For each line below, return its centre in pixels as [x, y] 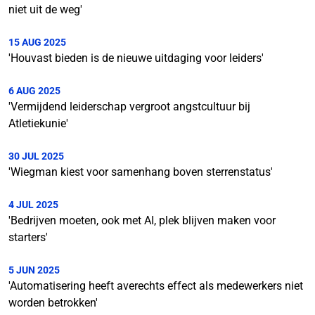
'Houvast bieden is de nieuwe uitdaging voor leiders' [136, 58]
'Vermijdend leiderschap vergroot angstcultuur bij [129, 107]
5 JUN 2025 [34, 270]
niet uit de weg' [45, 9]
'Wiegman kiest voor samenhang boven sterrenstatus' [141, 172]
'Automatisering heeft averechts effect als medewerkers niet [156, 286]
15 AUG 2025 [37, 42]
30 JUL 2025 [36, 156]
